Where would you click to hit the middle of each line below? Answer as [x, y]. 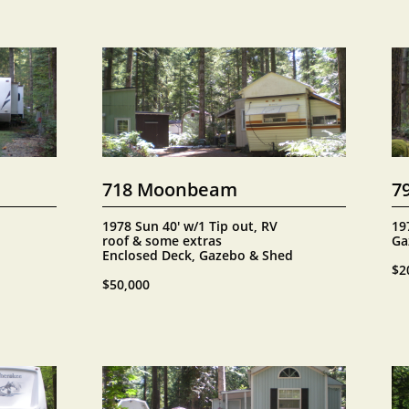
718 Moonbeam [170, 189]
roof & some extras [162, 241]
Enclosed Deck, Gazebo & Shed [198, 255]
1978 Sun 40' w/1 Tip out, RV [190, 226]
